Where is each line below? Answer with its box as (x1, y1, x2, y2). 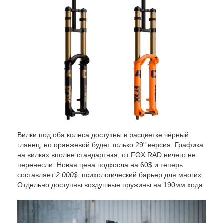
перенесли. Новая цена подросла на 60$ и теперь (17, 161, 183, 169)
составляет (17, 171, 56, 179)
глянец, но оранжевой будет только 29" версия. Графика (17, 141, 203, 149)
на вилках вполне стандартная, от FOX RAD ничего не (17, 151, 196, 159)
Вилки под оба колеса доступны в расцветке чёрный (17, 131, 189, 139)
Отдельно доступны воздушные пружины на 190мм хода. (17, 181, 205, 189)
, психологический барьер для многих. (78, 171, 203, 179)
